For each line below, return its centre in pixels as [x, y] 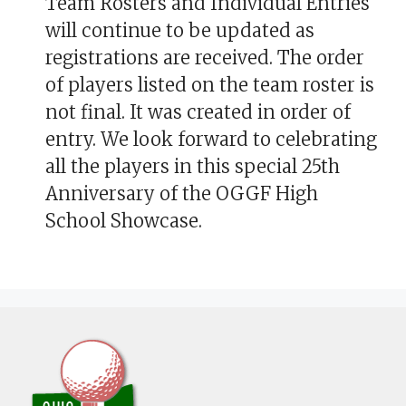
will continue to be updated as [180, 30]
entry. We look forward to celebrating [211, 139]
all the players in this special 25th [193, 166]
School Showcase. [124, 220]
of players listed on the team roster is [210, 84]
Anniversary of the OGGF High [182, 193]
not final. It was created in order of [198, 111]
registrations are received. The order [205, 57]
